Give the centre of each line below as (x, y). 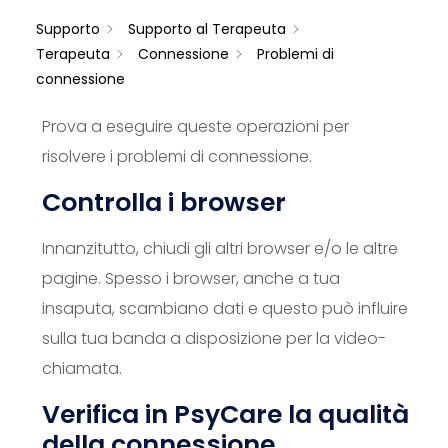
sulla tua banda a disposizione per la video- (214, 338)
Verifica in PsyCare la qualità (225, 414)
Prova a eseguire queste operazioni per (195, 126)
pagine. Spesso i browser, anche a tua (191, 278)
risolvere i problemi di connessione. (177, 156)
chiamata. (82, 368)
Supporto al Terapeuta (207, 29)
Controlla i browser (164, 202)
